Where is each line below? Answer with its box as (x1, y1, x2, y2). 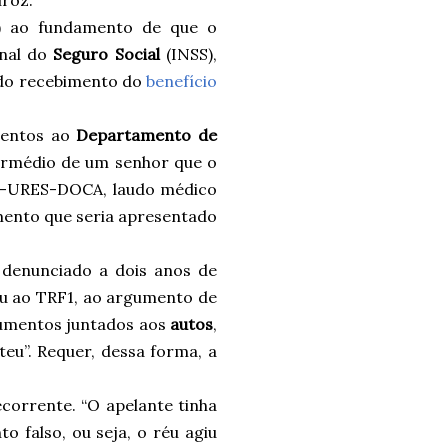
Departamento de (76, 124, 217, 145)
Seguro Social (53, 43, 160, 64)
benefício (146, 70, 217, 91)
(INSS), (159, 43, 218, 64)
